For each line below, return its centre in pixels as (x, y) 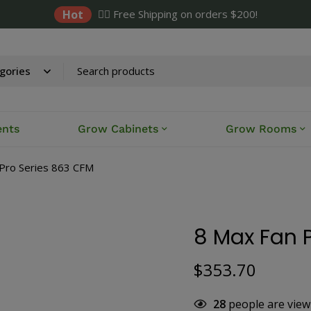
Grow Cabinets (118, 129)
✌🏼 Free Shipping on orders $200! (177, 14)
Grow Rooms (261, 129)
